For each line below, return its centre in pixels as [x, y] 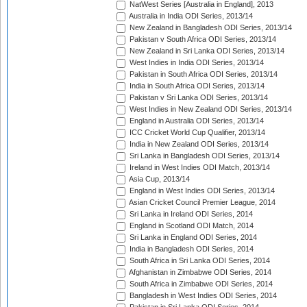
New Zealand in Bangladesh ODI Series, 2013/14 [210, 28]
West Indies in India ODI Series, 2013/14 [196, 63]
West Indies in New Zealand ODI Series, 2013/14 [210, 109]
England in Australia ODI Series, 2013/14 [196, 121]
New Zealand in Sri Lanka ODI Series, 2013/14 [206, 51]
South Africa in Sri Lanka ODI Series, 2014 [199, 261]
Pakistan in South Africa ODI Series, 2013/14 [202, 74]
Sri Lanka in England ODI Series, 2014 [192, 237]
